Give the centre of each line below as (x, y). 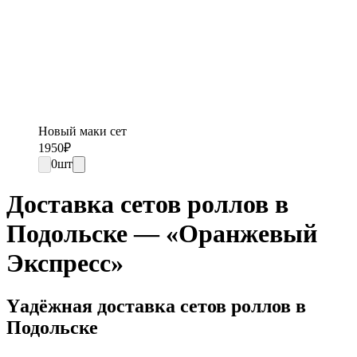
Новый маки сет (82, 131)
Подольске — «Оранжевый (162, 234)
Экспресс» (65, 263)
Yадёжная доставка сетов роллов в (156, 306)
